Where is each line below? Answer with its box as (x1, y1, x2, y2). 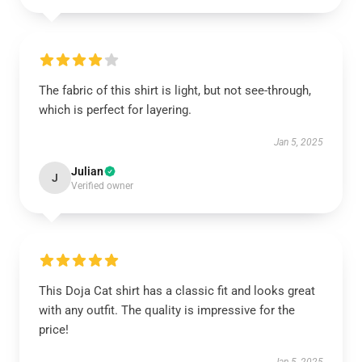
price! (39, 322, 69, 337)
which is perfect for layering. (39, 103, 192, 117)
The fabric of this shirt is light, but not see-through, (39, 83, 311, 98)
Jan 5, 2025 (274, 137, 323, 148)
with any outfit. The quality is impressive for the (39, 303, 295, 318)
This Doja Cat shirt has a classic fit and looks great (39, 284, 315, 298)
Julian (71, 165, 103, 178)
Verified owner (71, 180, 133, 192)
